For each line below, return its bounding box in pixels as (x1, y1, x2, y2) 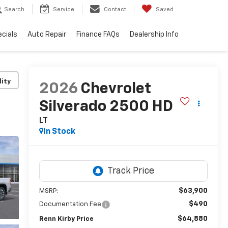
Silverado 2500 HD (39, 99, 173, 115)
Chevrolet (80, 81, 151, 97)
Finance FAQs (76, 31, 120, 39)
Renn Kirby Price (39, 216, 94, 223)
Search (4, 7, 24, 13)
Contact (104, 7, 126, 13)
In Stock (43, 128, 75, 136)
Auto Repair (27, 31, 66, 39)
